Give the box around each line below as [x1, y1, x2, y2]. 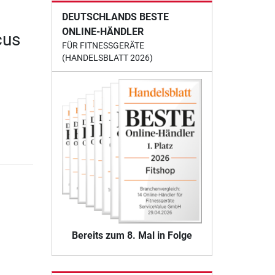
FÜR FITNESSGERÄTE [61, 41, 144, 51]
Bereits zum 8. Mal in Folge [71, 229, 192, 241]
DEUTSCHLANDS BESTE [61, 11, 169, 23]
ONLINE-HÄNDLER [61, 26, 144, 38]
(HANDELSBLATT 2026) [61, 53, 153, 63]
